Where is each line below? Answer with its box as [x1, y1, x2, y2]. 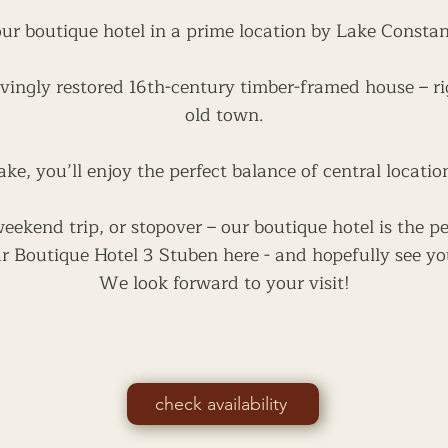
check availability [155, 393, 287, 415]
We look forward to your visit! [98, 268, 350, 298]
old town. [184, 100, 264, 130]
